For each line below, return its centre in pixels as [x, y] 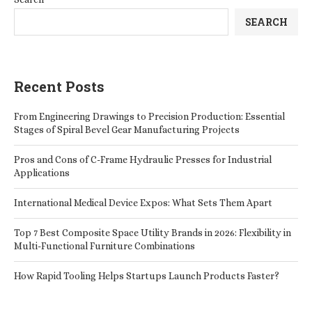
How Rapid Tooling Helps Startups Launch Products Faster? [147, 276]
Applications [42, 173]
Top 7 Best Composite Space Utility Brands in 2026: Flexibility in [153, 233]
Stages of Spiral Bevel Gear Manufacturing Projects [127, 130]
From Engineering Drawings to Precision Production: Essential [149, 116]
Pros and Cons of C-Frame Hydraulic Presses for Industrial [143, 159]
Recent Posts [59, 86]
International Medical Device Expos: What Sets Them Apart [143, 203]
